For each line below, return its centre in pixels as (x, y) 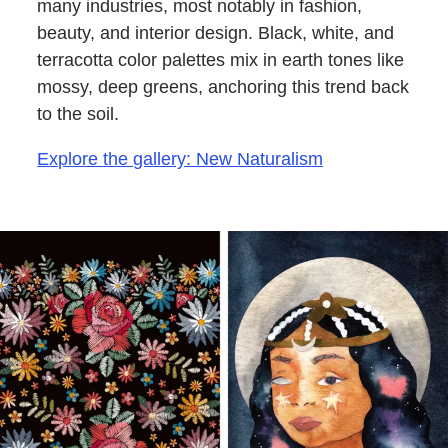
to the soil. (78, 113)
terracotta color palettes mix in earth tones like (221, 59)
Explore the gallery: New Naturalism (180, 158)
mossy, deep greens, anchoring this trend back (223, 86)
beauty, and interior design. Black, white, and (216, 32)
